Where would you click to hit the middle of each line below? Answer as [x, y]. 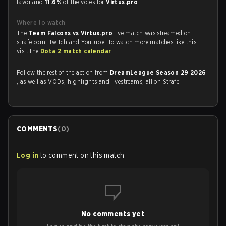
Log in [28, 155]
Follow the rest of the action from [63, 72]
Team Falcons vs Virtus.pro [71, 33]
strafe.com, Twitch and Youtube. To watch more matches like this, [107, 42]
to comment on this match [82, 155]
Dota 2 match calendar [77, 51]
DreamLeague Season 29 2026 [158, 72]
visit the [29, 51]
